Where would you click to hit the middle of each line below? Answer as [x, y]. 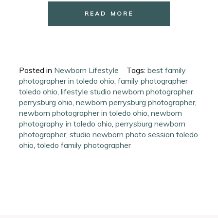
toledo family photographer [84, 145]
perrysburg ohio [46, 102]
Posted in [37, 70]
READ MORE [109, 13]
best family [167, 70]
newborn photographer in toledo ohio [83, 113]
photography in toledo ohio [66, 123]
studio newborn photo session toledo [134, 134]
